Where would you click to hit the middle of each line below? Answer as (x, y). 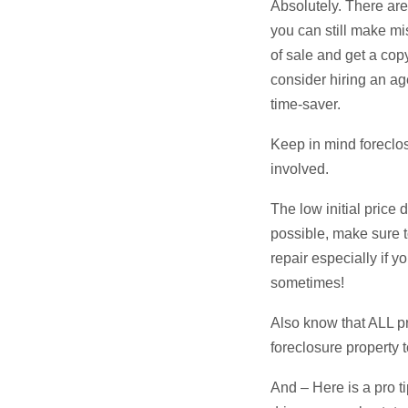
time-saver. (306, 104)
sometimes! (307, 283)
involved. (300, 169)
